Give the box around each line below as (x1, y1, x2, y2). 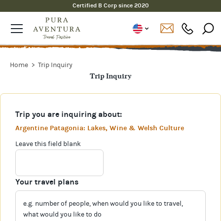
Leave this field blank (15, 140, 81, 148)
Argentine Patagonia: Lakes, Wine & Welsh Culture (15, 124, 184, 133)
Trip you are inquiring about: (15, 110, 122, 119)
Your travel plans (15, 177, 78, 187)
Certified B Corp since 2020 (72, 2, 149, 9)
